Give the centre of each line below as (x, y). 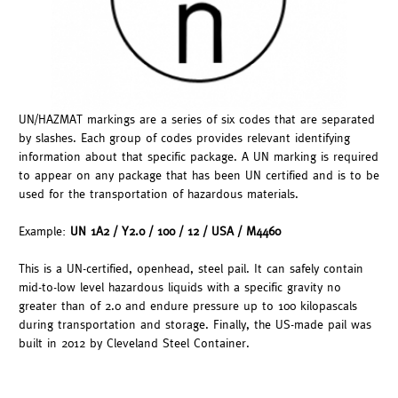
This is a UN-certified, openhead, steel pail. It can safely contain (191, 268)
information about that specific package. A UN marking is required (199, 156)
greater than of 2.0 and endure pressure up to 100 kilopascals (188, 305)
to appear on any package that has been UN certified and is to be (199, 175)
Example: (44, 231)
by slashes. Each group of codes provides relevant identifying (184, 137)
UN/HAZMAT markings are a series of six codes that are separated (197, 119)
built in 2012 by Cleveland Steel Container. (134, 342)
